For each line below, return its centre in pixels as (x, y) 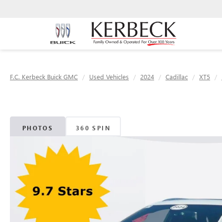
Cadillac (177, 77)
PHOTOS (38, 128)
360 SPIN (93, 128)
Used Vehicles (109, 77)
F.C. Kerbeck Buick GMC (44, 77)
